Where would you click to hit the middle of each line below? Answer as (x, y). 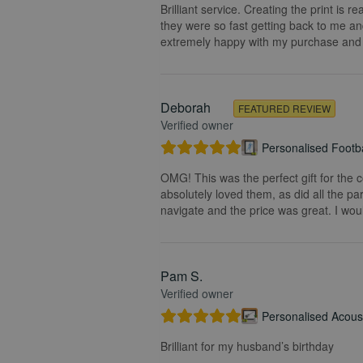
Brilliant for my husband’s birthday (247, 346)
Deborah (186, 107)
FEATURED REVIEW (284, 108)
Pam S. (181, 275)
